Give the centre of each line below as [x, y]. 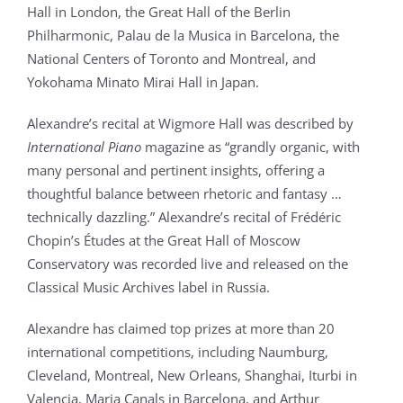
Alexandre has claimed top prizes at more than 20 [181, 328]
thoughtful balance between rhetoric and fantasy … [184, 193]
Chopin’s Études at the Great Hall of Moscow [164, 240]
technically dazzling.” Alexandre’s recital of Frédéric [184, 217]
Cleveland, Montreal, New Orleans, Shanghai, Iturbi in [192, 375]
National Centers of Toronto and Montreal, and [171, 58]
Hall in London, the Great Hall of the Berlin [159, 12]
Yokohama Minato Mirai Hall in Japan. [143, 82]
